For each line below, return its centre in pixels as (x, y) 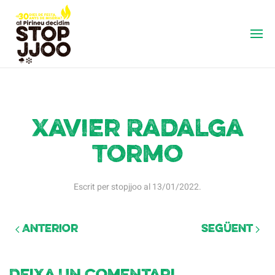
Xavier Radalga (137, 130)
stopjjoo (126, 187)
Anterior (49, 229)
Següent (228, 229)
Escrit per (92, 187)
